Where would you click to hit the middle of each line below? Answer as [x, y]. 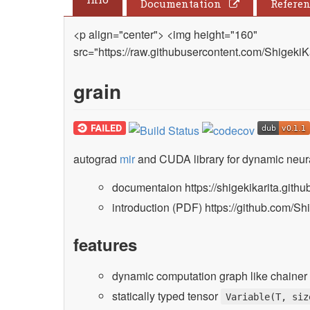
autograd [97, 158]
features [106, 244]
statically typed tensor [167, 295]
